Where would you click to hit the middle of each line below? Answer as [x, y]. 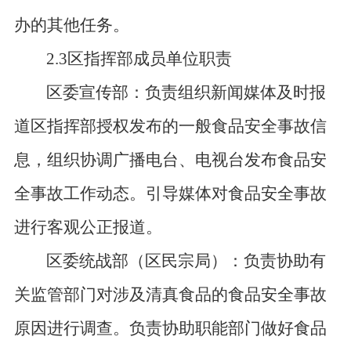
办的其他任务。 [71, 25]
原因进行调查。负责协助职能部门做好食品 [170, 328]
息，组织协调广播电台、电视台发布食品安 [170, 160]
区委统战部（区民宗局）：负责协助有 [186, 261]
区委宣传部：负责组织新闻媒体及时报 [186, 92]
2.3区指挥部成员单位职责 [139, 59]
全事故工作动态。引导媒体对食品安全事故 [170, 194]
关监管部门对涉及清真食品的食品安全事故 [170, 295]
